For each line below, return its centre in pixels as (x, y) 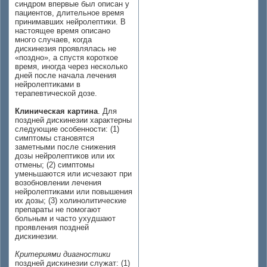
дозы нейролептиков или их (65, 156)
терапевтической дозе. (56, 93)
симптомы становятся (55, 138)
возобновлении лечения (58, 183)
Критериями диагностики (63, 254)
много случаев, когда (53, 40)
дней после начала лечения (66, 75)
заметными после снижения (65, 147)
